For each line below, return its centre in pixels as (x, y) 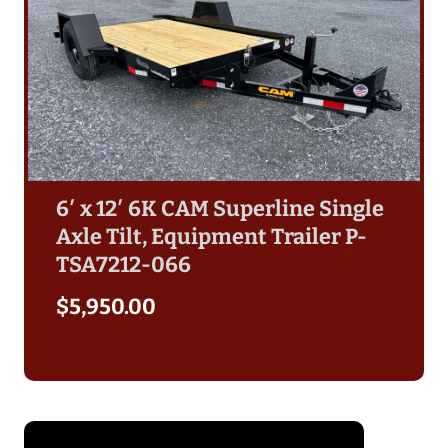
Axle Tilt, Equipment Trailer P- (211, 236)
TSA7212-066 (123, 264)
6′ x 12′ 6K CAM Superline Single (220, 208)
